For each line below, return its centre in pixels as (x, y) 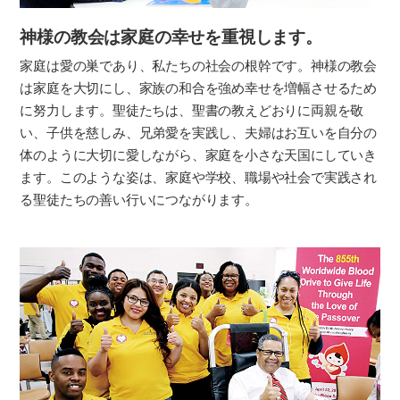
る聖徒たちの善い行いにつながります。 (139, 200)
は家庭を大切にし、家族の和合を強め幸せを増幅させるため (199, 89)
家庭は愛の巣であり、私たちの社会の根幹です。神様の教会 (199, 67)
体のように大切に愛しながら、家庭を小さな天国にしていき (199, 156)
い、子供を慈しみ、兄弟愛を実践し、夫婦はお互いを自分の (199, 133)
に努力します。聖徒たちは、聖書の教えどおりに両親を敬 (192, 111)
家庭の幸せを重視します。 (221, 37)
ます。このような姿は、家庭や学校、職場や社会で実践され (199, 178)
